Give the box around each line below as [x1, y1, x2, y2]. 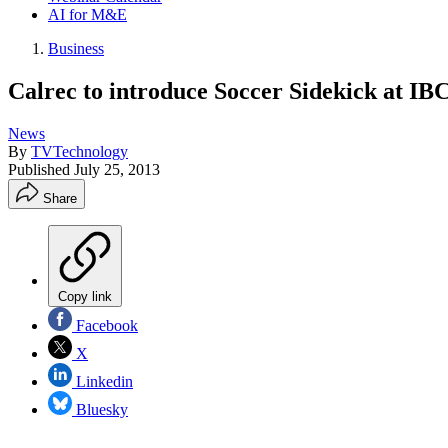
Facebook [72, 316, 138, 334]
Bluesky [72, 400, 128, 418]
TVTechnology [31, 142, 128, 160]
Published [8, 160, 74, 178]
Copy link [58, 288, 112, 304]
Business [48, 40, 104, 57]
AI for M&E [48, 6, 127, 23]
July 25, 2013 [74, 160, 160, 178]
